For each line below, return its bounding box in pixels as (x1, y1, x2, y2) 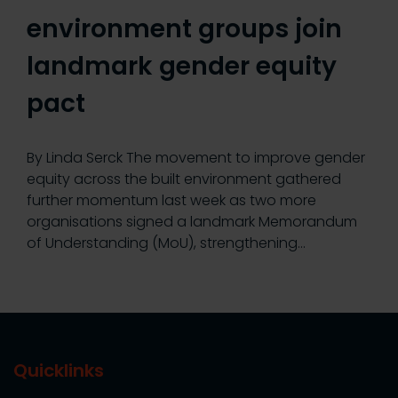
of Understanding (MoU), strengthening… (27, 233, 306, 254)
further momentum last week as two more (27, 190, 316, 211)
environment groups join (27, 12, 342, 47)
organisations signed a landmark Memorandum (27, 211, 357, 233)
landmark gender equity (27, 49, 337, 84)
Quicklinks (13, 358, 104, 384)
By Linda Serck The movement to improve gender (27, 147, 365, 169)
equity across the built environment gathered (27, 169, 341, 190)
